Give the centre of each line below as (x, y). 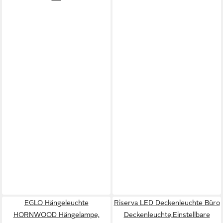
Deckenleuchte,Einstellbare (167, 215)
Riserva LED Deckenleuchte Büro (167, 203)
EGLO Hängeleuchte (56, 203)
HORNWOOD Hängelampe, (56, 215)
